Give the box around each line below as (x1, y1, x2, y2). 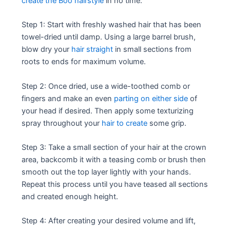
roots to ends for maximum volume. (22, 57, 146, 67)
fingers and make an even (22, 93, 114, 103)
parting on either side (114, 93, 188, 103)
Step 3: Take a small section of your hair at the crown (22, 143, 207, 152)
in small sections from (113, 45, 192, 54)
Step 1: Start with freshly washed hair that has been (22, 20, 202, 30)
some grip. (147, 118, 187, 128)
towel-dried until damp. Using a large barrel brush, (22, 32, 196, 42)
